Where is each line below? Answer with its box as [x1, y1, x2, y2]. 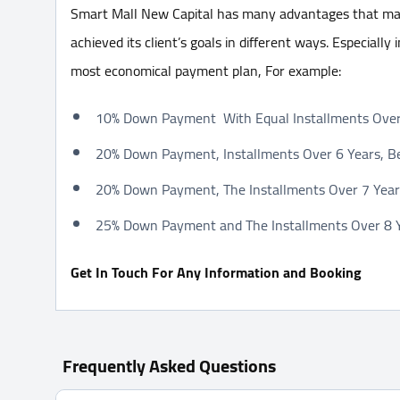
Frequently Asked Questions [62, 348, 276, 382]
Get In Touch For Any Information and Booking [71, 258, 362, 286]
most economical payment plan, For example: [71, 56, 341, 84]
